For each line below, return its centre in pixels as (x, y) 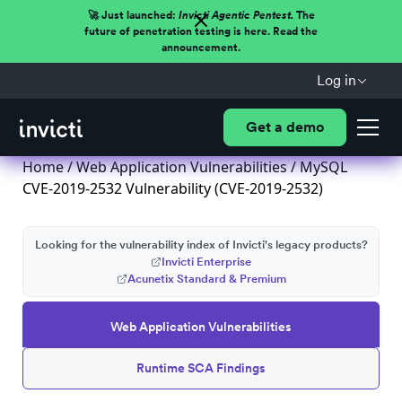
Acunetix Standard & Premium (206, 279)
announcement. (201, 48)
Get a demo (284, 127)
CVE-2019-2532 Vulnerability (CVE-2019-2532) (173, 188)
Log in (336, 80)
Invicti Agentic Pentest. (236, 15)
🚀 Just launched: (133, 15)
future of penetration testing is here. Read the (201, 31)
